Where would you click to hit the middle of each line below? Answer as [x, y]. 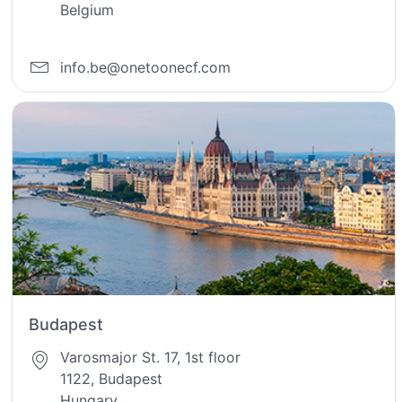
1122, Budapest [112, 379]
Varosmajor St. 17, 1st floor [151, 358]
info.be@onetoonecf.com [146, 68]
